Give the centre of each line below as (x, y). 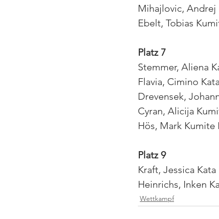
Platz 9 (152, 155)
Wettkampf (157, 199)
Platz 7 (152, 53)
